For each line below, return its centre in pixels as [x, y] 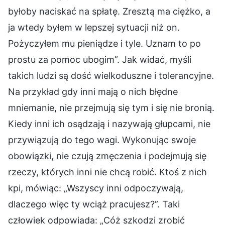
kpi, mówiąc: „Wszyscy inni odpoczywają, [96, 188]
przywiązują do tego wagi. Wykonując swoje [102, 140]
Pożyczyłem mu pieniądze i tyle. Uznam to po [104, 43]
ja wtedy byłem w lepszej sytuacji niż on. [94, 27]
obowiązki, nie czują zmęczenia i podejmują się [107, 156]
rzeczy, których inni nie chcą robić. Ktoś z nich [107, 172]
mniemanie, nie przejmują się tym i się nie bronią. [111, 107]
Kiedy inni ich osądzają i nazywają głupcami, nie [109, 124]
